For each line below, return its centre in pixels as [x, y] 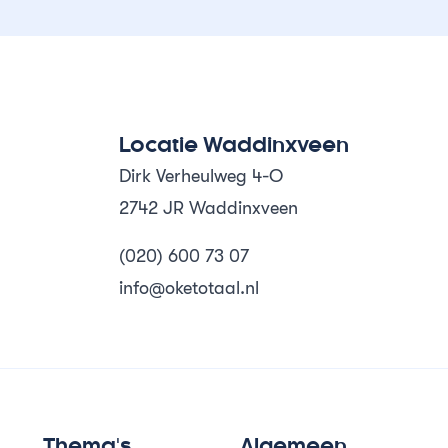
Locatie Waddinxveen [234, 146]
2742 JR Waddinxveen [209, 208]
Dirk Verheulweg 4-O [201, 176]
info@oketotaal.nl [189, 288]
